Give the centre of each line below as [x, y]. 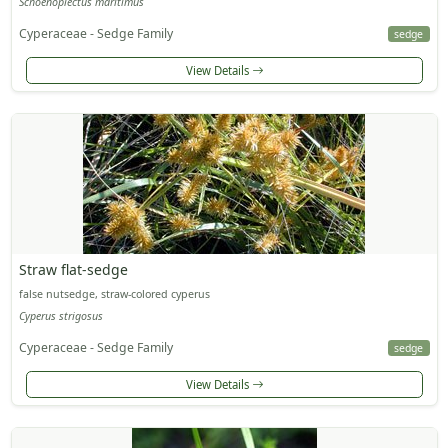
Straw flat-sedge [73, 270]
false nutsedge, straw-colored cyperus [114, 294]
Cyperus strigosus [60, 315]
